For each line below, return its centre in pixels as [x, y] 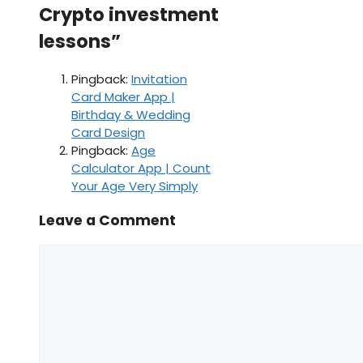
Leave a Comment [107, 220]
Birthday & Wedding [131, 115]
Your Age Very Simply [135, 186]
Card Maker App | [123, 97]
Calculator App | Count [141, 169]
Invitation [159, 79]
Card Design [108, 133]
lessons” [80, 42]
